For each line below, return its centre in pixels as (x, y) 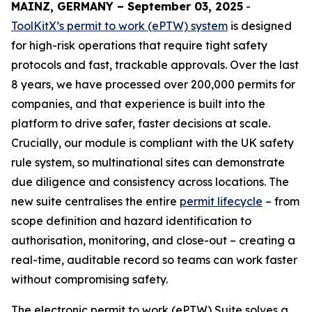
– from (281, 201)
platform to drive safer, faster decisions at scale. (141, 123)
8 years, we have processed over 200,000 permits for (153, 84)
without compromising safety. (89, 279)
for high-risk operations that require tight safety (139, 45)
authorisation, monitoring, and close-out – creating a (153, 240)
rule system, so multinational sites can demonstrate (148, 162)
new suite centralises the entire (95, 201)
